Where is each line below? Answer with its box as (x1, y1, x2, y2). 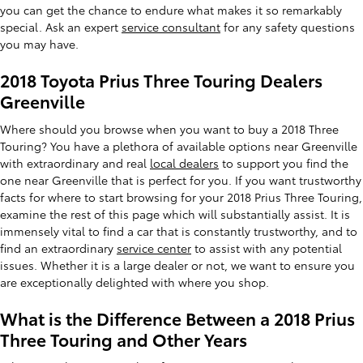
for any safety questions (220, 19, 355, 35)
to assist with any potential (191, 239, 342, 256)
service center (117, 239, 191, 256)
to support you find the (219, 154, 348, 171)
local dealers (150, 154, 219, 171)
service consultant (122, 19, 220, 35)
